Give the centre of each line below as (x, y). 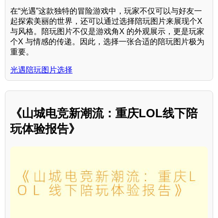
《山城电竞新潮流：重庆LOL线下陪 (104, 113)
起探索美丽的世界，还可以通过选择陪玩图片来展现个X (106, 21)
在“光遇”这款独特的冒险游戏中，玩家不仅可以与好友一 (106, 11)
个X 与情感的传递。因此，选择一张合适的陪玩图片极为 (107, 42)
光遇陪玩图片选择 (41, 70)
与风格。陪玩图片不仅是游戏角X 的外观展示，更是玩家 (107, 32)
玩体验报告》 (45, 129)
